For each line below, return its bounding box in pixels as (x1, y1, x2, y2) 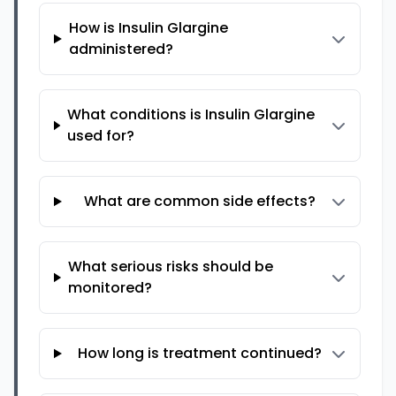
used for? (67, 126, 135, 146)
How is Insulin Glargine (68, 18, 228, 38)
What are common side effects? (84, 191, 316, 211)
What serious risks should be (67, 256, 273, 277)
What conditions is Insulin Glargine (67, 104, 316, 125)
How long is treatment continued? (78, 343, 323, 363)
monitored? (67, 278, 152, 298)
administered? (68, 39, 173, 59)
